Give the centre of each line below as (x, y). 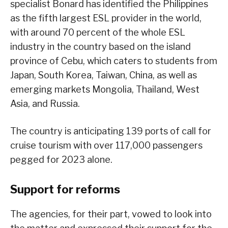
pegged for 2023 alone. (61, 159)
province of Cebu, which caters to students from (114, 61)
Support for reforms (65, 189)
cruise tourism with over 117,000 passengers (106, 145)
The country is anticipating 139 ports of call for (111, 131)
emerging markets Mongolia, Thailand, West (105, 89)
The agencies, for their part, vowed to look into (111, 214)
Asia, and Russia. (45, 103)
